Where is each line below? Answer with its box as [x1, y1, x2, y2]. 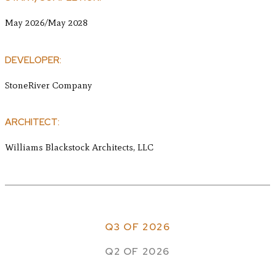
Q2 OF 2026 [105, 244, 170, 258]
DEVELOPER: [5, 53, 61, 66]
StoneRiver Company [5, 79, 92, 91]
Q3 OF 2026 [104, 220, 171, 233]
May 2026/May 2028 [5, 17, 88, 29]
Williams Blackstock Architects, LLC [5, 141, 153, 153]
